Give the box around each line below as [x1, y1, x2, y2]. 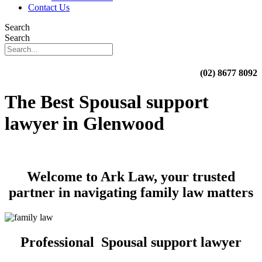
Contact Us [28, 2, 70, 12]
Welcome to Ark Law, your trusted [27, 169, 235, 185]
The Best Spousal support [5, 91, 209, 112]
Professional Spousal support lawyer [20, 234, 242, 250]
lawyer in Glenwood [5, 112, 164, 134]
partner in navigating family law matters [9, 185, 253, 201]
